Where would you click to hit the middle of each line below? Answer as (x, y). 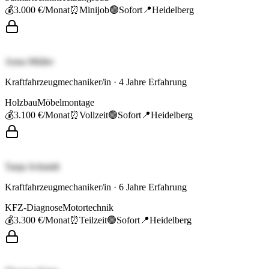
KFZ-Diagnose (34, 208)
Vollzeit (94, 115)
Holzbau (21, 103)
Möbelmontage (66, 103)
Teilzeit (93, 220)
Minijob (94, 10)
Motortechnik (88, 208)
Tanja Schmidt (32, 167)
